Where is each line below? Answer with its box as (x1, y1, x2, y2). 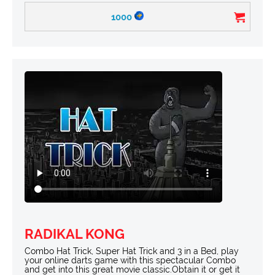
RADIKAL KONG (25, 225, 125, 242)
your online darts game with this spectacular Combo (25, 255, 236, 265)
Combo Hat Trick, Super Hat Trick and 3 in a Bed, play (25, 246, 239, 256)
